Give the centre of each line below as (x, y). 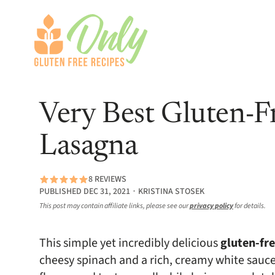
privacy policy (211, 206)
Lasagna (89, 147)
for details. (250, 206)
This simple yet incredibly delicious (130, 243)
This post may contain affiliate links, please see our (114, 206)
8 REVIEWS (107, 179)
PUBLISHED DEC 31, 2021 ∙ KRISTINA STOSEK (122, 192)
